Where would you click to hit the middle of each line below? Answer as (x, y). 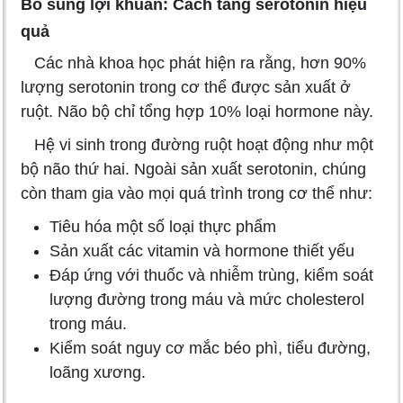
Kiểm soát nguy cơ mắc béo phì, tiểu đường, (210, 349)
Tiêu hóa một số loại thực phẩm (163, 227)
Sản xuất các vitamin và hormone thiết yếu (202, 251)
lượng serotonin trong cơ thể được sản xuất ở (186, 88)
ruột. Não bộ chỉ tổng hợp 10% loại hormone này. (197, 112)
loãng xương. (98, 373)
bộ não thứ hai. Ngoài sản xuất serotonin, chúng (193, 170)
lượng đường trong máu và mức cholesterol (207, 300)
